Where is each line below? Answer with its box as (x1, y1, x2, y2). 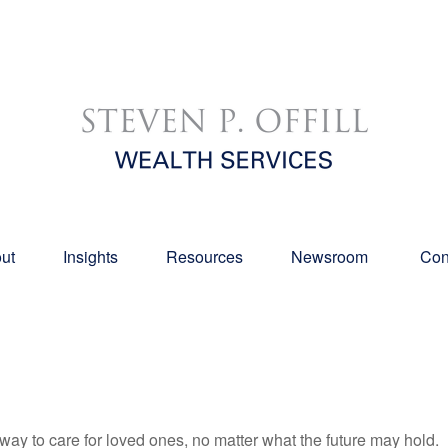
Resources (166, 245, 243, 268)
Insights (63, 245, 118, 268)
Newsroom (291, 245, 372, 268)
